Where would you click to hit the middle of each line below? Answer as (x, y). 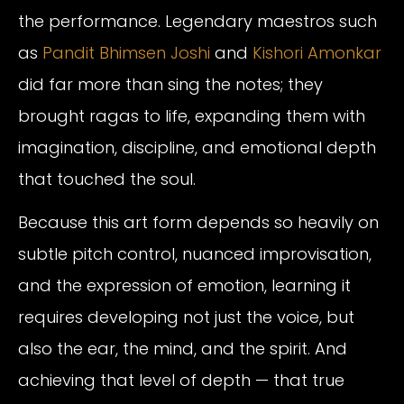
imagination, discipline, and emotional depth (197, 148)
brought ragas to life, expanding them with (192, 116)
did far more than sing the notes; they (170, 85)
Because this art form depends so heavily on (198, 222)
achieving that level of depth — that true (181, 380)
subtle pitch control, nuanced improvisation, (195, 253)
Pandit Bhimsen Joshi (126, 53)
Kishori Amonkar (317, 53)
